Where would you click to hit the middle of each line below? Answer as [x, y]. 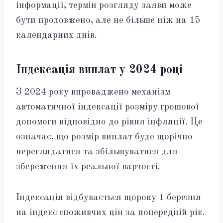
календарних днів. [56, 35]
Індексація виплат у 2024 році [99, 70]
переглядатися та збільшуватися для [97, 152]
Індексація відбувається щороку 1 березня [109, 198]
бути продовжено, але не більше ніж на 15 [108, 20]
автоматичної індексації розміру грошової [108, 107]
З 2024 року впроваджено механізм [93, 92]
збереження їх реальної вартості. [88, 167]
